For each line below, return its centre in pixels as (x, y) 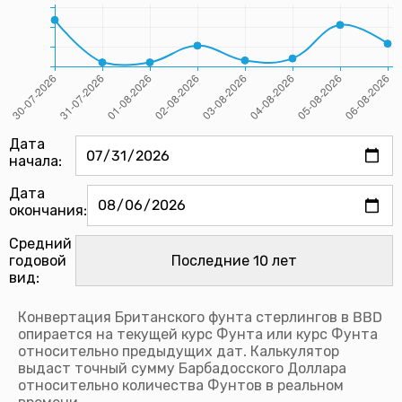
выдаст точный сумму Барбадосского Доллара (182, 368)
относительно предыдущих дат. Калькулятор (179, 351)
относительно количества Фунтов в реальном (181, 385)
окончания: (48, 211)
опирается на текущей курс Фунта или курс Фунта (198, 334)
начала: (35, 162)
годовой (38, 260)
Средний (40, 243)
